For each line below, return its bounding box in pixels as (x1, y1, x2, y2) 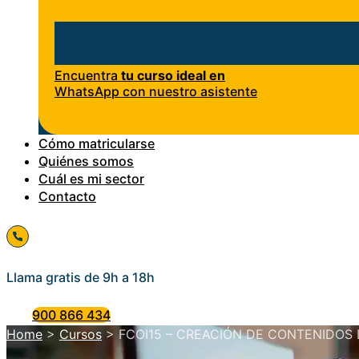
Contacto (38, 188, 96, 205)
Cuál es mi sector (38, 171, 144, 188)
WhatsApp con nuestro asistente (54, 83, 257, 100)
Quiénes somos (38, 153, 134, 170)
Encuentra (54, 67, 121, 84)
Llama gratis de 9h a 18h (6, 269, 155, 286)
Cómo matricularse (38, 135, 155, 152)
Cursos (59, 326, 102, 343)
